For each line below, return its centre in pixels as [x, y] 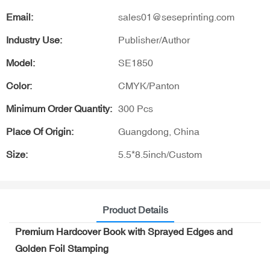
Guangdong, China [159, 131]
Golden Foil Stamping [62, 248]
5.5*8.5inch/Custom [160, 154]
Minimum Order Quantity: [59, 108]
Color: [19, 86]
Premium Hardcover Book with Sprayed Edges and [124, 231]
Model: [20, 63]
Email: [20, 17]
